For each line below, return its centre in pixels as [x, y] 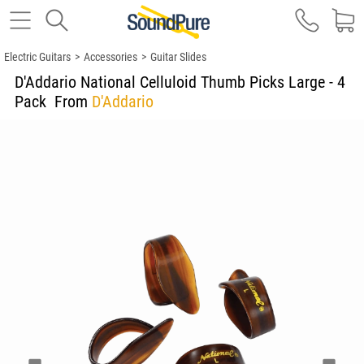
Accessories [110, 57]
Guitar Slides [178, 57]
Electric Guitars [37, 57]
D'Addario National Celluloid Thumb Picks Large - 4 [180, 82]
